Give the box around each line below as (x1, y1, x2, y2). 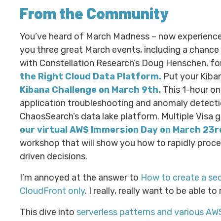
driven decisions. (20, 151, 87, 162)
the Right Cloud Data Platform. (20, 71, 161, 82)
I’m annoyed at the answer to (20, 172, 141, 183)
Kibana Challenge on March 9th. (20, 84, 161, 95)
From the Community (20, 3, 169, 22)
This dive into (20, 207, 76, 218)
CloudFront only (20, 185, 85, 196)
